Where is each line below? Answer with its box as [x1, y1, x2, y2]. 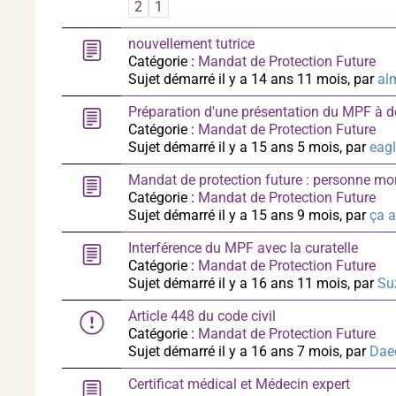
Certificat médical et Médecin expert [128, 376, 350, 392]
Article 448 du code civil [128, 308, 276, 324]
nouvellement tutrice [128, 35, 255, 52]
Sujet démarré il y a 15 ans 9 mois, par [128, 207, 369, 224]
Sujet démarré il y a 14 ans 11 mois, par [128, 71, 377, 88]
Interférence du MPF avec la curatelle [128, 240, 358, 256]
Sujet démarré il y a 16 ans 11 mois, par [128, 275, 377, 292]
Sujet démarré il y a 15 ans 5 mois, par [128, 139, 369, 156]
